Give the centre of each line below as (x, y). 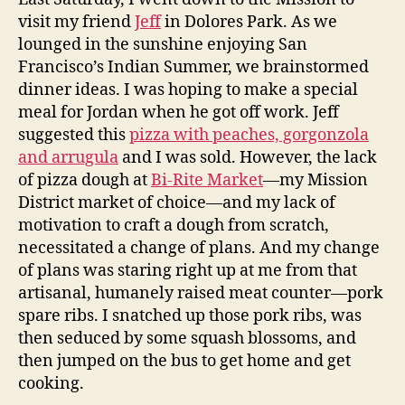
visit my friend (76, 22)
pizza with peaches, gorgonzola (249, 135)
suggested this (74, 135)
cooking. (51, 383)
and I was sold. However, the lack (248, 157)
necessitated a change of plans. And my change (199, 248)
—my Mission (316, 180)
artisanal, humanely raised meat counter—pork (201, 293)
